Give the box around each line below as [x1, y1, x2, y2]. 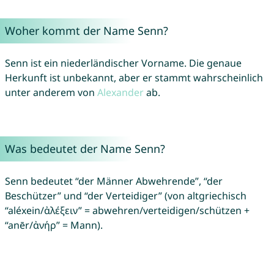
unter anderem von [4, 86, 97, 100]
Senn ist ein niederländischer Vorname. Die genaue [4, 56, 242, 70]
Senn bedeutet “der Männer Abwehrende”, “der [4, 174, 223, 188]
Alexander [97, 86, 144, 100]
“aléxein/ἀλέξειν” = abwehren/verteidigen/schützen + [4, 204, 250, 218]
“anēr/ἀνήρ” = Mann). [4, 218, 103, 232]
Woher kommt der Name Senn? [4, 23, 168, 39]
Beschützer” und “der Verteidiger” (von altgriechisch [4, 189, 246, 203]
